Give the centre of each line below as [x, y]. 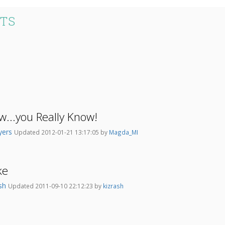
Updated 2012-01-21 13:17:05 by [62, 132]
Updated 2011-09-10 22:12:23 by [55, 186]
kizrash [113, 186]
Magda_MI [124, 132]
